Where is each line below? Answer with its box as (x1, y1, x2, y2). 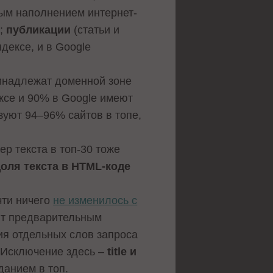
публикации (6, 24, 71, 37)
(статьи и (71, 24, 120, 37)
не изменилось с (53, 194, 138, 207)
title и (104, 246, 137, 258)
